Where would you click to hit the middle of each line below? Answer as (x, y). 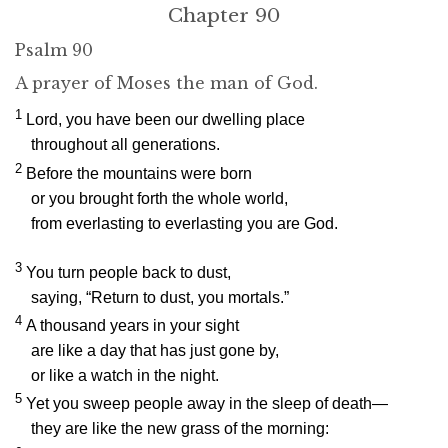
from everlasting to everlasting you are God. (184, 223)
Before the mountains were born (139, 173)
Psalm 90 (54, 50)
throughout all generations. (125, 145)
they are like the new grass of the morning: (180, 429)
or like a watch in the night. (125, 376)
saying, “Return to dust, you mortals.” (160, 297)
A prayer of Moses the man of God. (166, 83)
